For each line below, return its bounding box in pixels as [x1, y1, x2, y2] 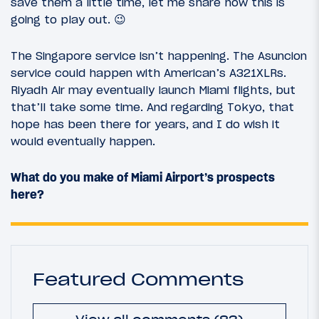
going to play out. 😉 [11, 11, 126, 26]
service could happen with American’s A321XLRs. [11, 65, 286, 80]
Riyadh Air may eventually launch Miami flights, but [11, 82, 296, 97]
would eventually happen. [11, 133, 155, 148]
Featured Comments [33, 268, 244, 291]
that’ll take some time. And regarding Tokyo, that [11, 99, 294, 114]
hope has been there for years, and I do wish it [11, 116, 280, 131]
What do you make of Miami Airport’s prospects [11, 169, 275, 184]
